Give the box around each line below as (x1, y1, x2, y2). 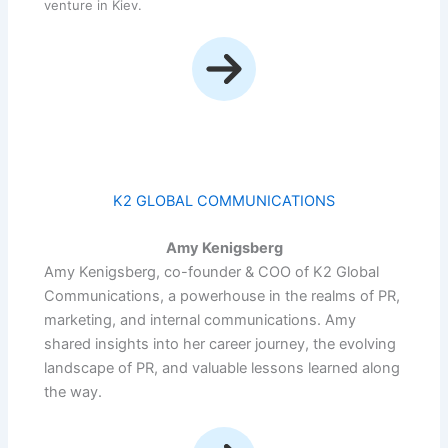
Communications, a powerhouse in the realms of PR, (44, 287, 401, 306)
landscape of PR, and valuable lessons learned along (44, 359, 401, 378)
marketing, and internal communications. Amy (44, 311, 357, 330)
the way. (44, 383, 103, 402)
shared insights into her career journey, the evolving (44, 335, 397, 354)
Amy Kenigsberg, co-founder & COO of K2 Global (44, 263, 380, 282)
